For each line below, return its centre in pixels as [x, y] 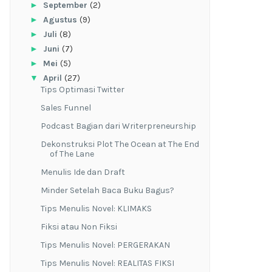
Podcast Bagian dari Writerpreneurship [118, 126]
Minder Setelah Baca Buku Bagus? [107, 191]
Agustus [61, 19]
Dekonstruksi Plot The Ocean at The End [120, 144]
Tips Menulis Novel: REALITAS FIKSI [107, 263]
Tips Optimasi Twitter [82, 90]
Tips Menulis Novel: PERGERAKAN [105, 245]
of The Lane [72, 154]
